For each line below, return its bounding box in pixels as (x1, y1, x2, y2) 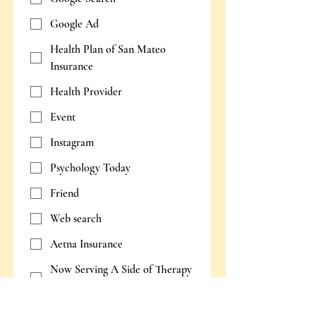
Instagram (50, 135, 94, 150)
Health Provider (50, 85, 122, 99)
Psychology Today (50, 161, 130, 175)
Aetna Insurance (50, 237, 123, 251)
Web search (50, 212, 102, 226)
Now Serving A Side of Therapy (50, 262, 192, 276)
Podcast (50, 279, 85, 293)
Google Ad (50, 17, 99, 31)
